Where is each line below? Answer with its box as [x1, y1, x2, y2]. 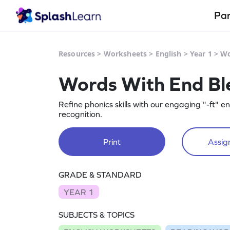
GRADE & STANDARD [59, 170, 142, 179]
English [155, 49, 182, 59]
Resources [59, 49, 95, 59]
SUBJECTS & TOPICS [59, 210, 135, 220]
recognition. [59, 109, 102, 119]
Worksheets [103, 49, 147, 59]
